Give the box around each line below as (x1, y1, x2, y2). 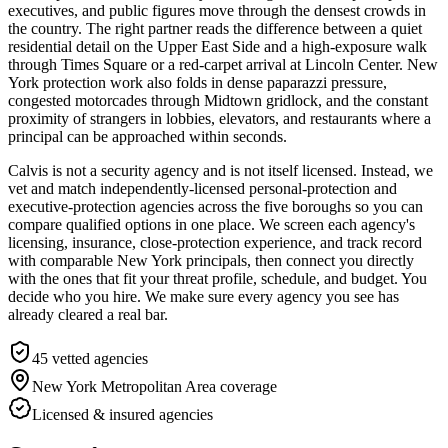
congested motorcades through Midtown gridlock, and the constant (8, 91, 428, 109)
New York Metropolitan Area (32, 377, 216, 395)
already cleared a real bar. (8, 305, 168, 323)
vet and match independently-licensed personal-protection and (8, 179, 397, 197)
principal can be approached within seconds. (8, 127, 287, 145)
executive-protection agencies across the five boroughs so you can (8, 197, 423, 215)
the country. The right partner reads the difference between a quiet (8, 19, 422, 37)
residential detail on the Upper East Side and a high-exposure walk (8, 37, 427, 55)
